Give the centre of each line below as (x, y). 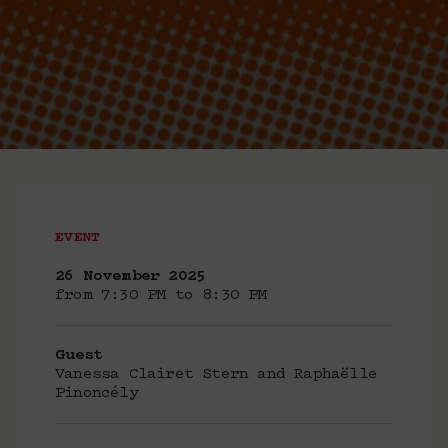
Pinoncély (96, 393)
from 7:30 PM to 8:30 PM (161, 295)
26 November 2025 (130, 276)
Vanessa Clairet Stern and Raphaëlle (216, 374)
